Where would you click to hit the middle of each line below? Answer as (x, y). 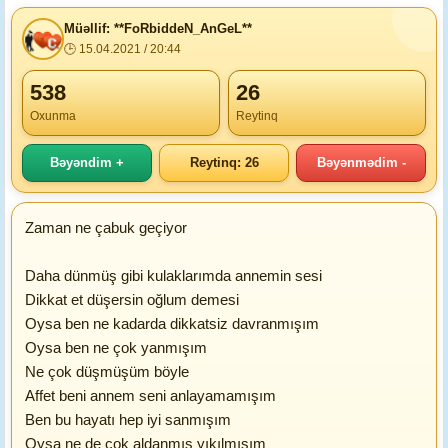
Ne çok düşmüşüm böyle (107, 371)
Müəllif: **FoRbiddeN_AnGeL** (158, 28)
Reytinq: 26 (224, 162)
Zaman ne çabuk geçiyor (106, 227)
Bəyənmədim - (361, 162)
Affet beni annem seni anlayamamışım (150, 395)
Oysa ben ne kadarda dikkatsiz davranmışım (172, 323)
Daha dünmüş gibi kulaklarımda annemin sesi (173, 275)
